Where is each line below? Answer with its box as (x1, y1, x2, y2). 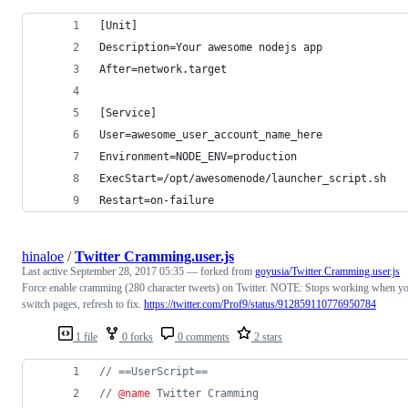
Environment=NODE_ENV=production (99, 149, 297, 163)
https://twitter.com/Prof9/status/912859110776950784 (144, 297, 376, 311)
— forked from (187, 264, 255, 278)
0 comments (175, 330, 229, 343)
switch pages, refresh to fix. (22, 297, 144, 311)
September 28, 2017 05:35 (70, 264, 184, 278)
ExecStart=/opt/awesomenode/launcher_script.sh (99, 171, 386, 185)
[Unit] (99, 18, 138, 32)
